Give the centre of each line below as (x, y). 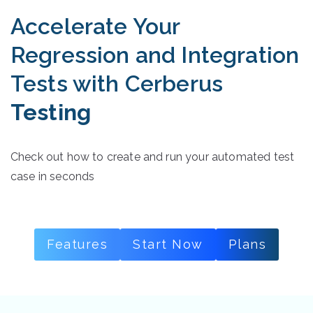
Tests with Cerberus (117, 83)
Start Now (168, 244)
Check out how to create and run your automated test (153, 156)
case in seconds (53, 176)
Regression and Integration (155, 54)
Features (77, 244)
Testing (51, 112)
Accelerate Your (95, 26)
